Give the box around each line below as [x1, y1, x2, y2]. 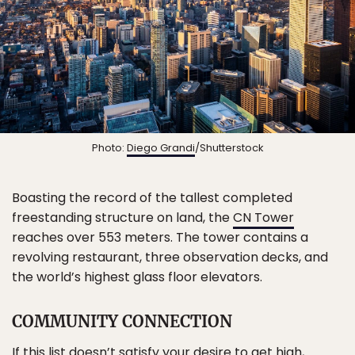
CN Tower [233, 208, 294, 227]
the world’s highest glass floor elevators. [12, 267, 262, 286]
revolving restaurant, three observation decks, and [12, 247, 328, 266]
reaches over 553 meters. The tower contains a [12, 227, 308, 246]
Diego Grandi [126, 139, 195, 155]
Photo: [91, 139, 127, 155]
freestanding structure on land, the [12, 208, 233, 227]
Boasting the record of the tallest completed [12, 188, 292, 207]
